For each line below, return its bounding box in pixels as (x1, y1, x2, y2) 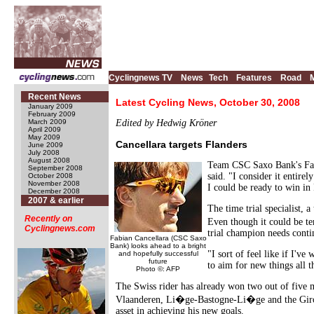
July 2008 (28, 149, 60, 156)
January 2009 (28, 102, 73, 110)
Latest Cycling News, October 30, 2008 (116, 97, 300, 108)
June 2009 (28, 141, 63, 149)
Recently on (25, 214, 72, 224)
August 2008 (28, 156, 70, 164)
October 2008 (28, 172, 73, 179)
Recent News (28, 92, 81, 102)
